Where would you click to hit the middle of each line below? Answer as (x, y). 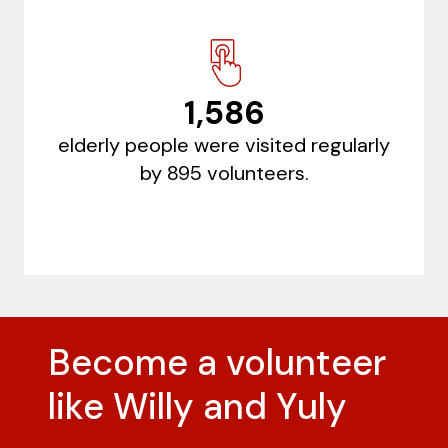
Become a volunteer (217, 363)
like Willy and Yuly (197, 407)
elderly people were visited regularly (224, 145)
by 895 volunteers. (224, 173)
